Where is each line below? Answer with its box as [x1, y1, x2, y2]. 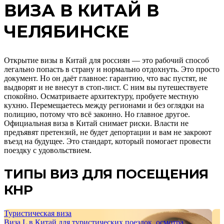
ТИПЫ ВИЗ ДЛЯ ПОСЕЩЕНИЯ [4, 166, 208, 182]
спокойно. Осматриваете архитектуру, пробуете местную [4, 92, 198, 101]
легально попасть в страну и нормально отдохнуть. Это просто [4, 65, 219, 74]
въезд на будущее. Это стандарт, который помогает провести [4, 137, 211, 146]
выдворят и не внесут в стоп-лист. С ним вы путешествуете [4, 83, 208, 92]
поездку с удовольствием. [4, 146, 91, 155]
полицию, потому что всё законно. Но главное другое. [4, 110, 190, 119]
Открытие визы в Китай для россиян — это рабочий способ [4, 56, 209, 65]
